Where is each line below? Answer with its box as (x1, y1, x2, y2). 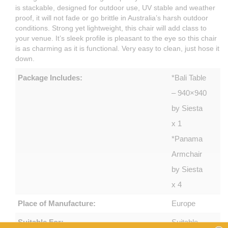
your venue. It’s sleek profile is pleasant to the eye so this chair (15, 34, 217, 42)
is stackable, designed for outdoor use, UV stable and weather (15, 3, 215, 12)
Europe (172, 198, 196, 208)
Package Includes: (18, 73, 82, 82)
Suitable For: (18, 217, 64, 226)
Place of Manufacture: (18, 198, 96, 208)
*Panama (172, 134, 203, 143)
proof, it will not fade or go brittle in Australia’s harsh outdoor (15, 13, 208, 22)
